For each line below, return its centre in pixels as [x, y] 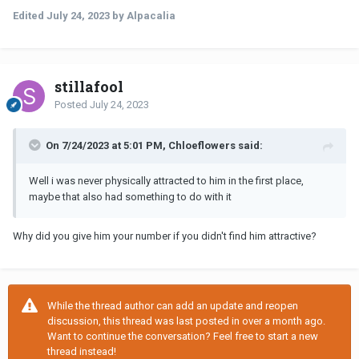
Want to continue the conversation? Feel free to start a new [183, 336]
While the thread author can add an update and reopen [173, 305]
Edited [30, 15]
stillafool [89, 86]
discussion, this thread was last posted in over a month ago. [186, 321]
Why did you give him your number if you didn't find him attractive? [165, 236]
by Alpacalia [143, 15]
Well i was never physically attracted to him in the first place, [166, 180]
